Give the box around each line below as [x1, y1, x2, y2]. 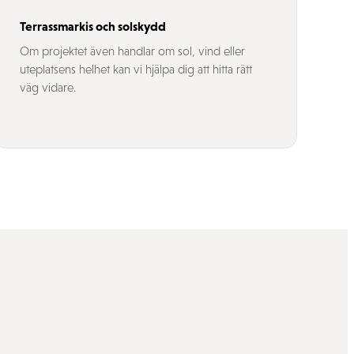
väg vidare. [20, 81, 76, 94]
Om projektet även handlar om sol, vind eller [20, 44, 245, 58]
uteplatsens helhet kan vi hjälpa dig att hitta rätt [20, 62, 252, 76]
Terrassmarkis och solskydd [20, 19, 166, 33]
